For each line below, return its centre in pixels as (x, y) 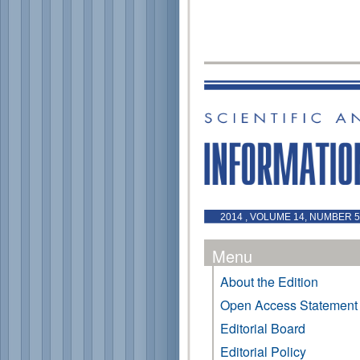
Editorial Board (263, 328)
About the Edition (269, 282)
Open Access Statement (289, 305)
